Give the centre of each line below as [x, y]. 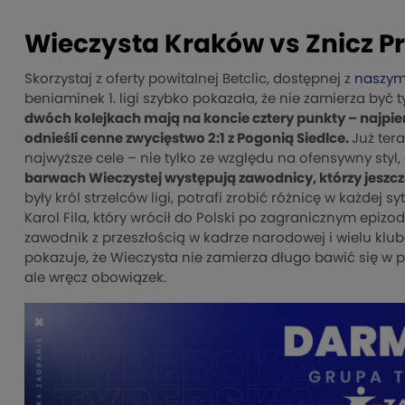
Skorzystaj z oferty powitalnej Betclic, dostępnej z [189, 80]
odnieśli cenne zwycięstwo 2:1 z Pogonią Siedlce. [188, 139]
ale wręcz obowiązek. [95, 278]
